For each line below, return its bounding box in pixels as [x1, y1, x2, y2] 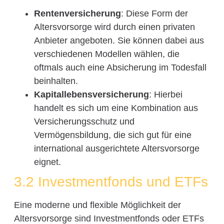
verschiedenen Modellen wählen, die [33, 49, 179, 59]
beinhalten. [33, 76, 78, 86]
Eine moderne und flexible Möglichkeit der [13, 200, 181, 210]
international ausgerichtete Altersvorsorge [33, 143, 199, 154]
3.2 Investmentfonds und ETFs [13, 174, 208, 190]
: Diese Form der [120, 8, 188, 19]
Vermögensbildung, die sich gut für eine [33, 130, 191, 140]
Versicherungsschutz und [33, 116, 134, 127]
